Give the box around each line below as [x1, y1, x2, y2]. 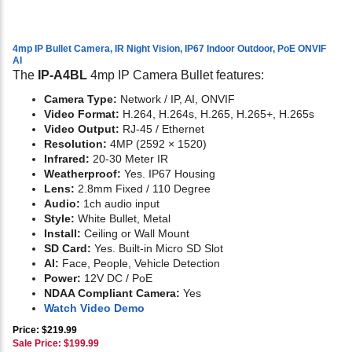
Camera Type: [44, 93, 117, 106]
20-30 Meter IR [90, 152, 168, 166]
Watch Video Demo [44, 302, 145, 315]
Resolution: [44, 137, 107, 151]
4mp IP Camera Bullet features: [87, 68, 264, 82]
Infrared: [44, 152, 90, 166]
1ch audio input [80, 197, 159, 211]
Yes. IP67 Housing [121, 167, 215, 181]
